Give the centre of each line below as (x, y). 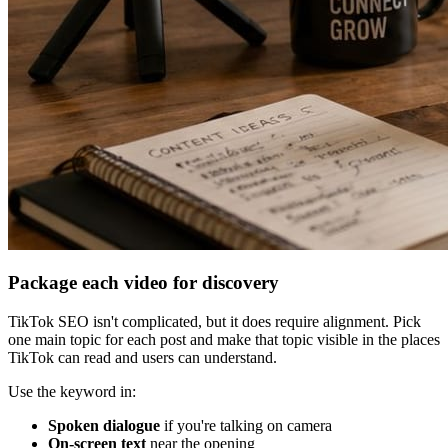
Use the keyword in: (72, 392)
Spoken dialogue (104, 426)
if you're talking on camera (246, 426)
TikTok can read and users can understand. (142, 358)
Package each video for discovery (143, 283)
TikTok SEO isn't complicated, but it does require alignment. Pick (214, 322)
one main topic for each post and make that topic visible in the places (224, 340)
